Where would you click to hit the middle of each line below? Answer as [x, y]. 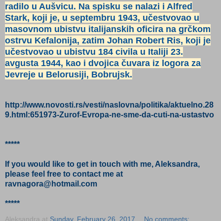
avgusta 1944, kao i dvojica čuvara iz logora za [103, 63]
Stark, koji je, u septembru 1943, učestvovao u [102, 18]
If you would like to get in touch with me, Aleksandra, [102, 164]
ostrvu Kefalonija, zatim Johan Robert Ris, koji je [108, 40]
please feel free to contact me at [64, 174]
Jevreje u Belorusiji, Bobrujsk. [69, 74]
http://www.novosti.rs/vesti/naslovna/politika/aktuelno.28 [109, 105]
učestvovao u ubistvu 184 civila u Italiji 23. [94, 52]
